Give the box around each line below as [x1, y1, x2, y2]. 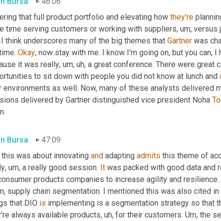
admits [137, 150, 160, 160]
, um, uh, [59, 59, 86, 69]
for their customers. [113, 210, 185, 220]
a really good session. [20, 162, 100, 172]
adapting [103, 150, 137, 160]
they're [170, 12, 193, 22]
